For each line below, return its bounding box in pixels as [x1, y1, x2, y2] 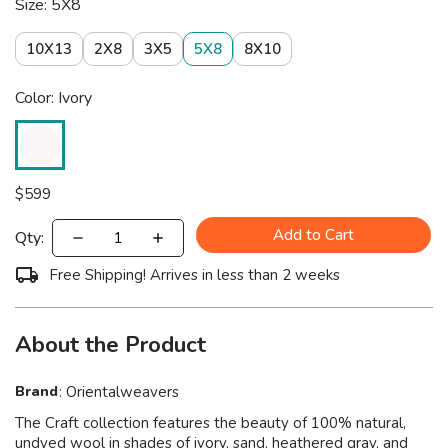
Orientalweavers [65, 382, 179, 403]
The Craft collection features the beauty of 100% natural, [15, 413, 406, 434]
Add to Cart [273, 225, 355, 246]
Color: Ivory [15, 87, 92, 110]
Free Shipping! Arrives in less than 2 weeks [49, 265, 340, 286]
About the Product [15, 329, 206, 361]
